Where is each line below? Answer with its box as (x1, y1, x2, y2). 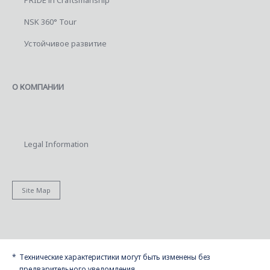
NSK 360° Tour (24, 16, 77, 27)
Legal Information (24, 139, 89, 150)
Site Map (22, 186, 51, 195)
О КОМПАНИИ (12, 81, 64, 92)
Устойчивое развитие (24, 37, 107, 49)
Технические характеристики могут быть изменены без (19, 251, 210, 262)
